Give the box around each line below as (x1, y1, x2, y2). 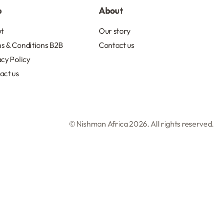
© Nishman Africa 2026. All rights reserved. (68, 118, 214, 129)
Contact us (99, 40, 134, 50)
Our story (99, 26, 131, 36)
